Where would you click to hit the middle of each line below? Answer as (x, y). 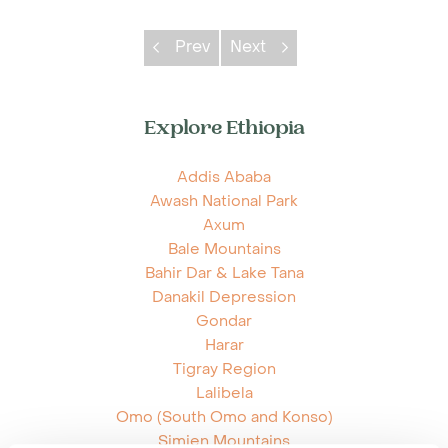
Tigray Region (224, 369)
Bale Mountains (224, 249)
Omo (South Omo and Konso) (224, 417)
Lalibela (224, 393)
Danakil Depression (224, 297)
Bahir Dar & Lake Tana (224, 273)
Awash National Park (224, 201)
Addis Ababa (224, 177)
